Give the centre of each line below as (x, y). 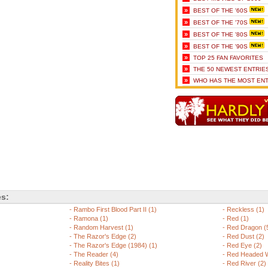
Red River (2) (246, 263)
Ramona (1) (91, 218)
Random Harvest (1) (103, 227)
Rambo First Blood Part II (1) (115, 209)
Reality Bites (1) (97, 263)
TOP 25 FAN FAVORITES (228, 58)
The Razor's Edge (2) (105, 236)
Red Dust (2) (246, 236)
